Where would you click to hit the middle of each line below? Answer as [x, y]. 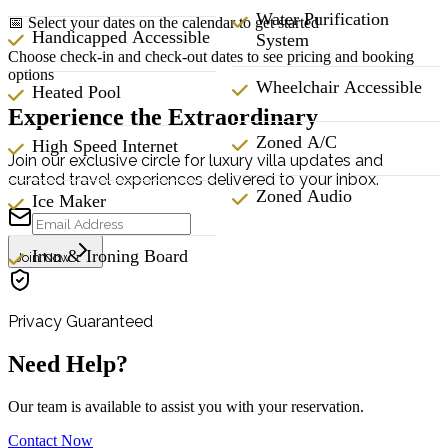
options [31, 75]
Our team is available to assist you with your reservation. [186, 406]
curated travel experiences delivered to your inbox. [193, 180]
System [282, 39]
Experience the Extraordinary [163, 117]
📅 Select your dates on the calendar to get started [163, 23]
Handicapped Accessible [121, 37]
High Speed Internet [105, 146]
